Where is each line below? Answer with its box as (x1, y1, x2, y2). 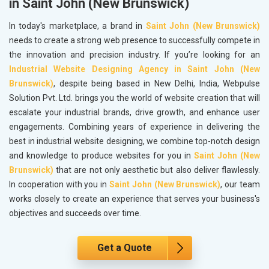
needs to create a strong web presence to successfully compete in (9, 35, 260, 46)
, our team (220, 180, 261, 190)
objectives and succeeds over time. (9, 208, 141, 219)
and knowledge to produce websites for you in (9, 151, 194, 161)
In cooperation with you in (9, 180, 109, 190)
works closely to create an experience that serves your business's (9, 194, 260, 204)
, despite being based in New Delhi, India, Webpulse (53, 79, 260, 89)
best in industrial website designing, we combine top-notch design (9, 136, 260, 147)
